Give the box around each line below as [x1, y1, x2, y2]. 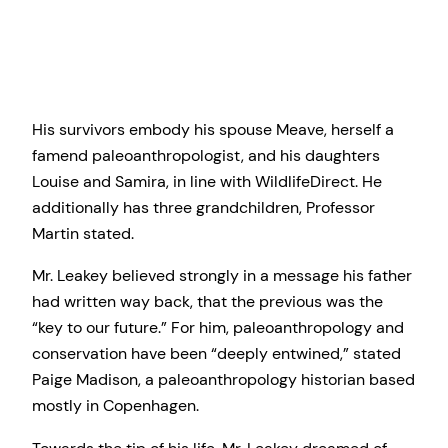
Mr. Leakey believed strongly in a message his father [32, 265, 412, 287]
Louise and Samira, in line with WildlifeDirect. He [32, 171, 382, 193]
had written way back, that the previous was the [32, 291, 383, 313]
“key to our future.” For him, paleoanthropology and [32, 317, 404, 339]
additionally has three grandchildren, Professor [32, 197, 375, 219]
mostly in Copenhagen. [32, 395, 199, 417]
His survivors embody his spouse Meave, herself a [32, 119, 394, 141]
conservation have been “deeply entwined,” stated [32, 343, 401, 365]
